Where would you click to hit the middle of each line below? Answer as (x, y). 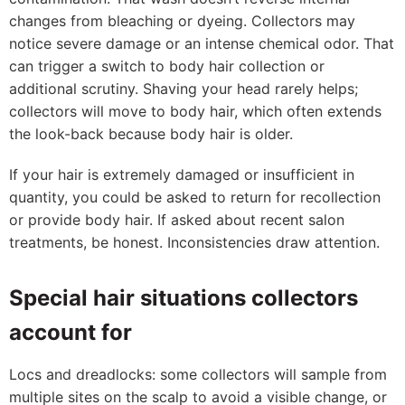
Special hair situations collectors (184, 298)
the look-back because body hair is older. (151, 134)
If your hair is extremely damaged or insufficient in (182, 174)
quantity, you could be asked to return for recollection (195, 197)
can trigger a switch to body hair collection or (167, 66)
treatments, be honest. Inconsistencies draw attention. (194, 242)
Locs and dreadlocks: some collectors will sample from (198, 374)
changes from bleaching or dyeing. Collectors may (182, 21)
